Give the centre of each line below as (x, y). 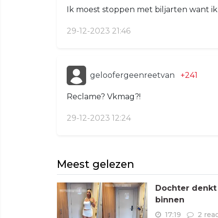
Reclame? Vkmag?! (104, 96)
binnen (170, 200)
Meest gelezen (96, 164)
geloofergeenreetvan (132, 75)
